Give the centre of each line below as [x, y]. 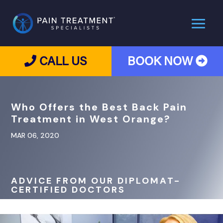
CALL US [62, 62]
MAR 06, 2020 [35, 135]
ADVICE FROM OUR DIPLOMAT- [96, 181]
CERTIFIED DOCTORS [68, 190]
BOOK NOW [161, 62]
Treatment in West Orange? [91, 119]
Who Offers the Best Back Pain [99, 107]
